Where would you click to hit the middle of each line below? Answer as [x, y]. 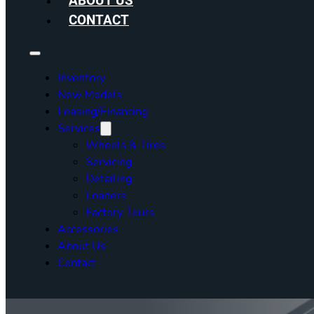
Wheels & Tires [125, 145]
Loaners [106, 196]
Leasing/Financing [103, 111]
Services [79, 128]
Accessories [88, 229]
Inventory [81, 78]
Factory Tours [120, 212]
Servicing [109, 162]
